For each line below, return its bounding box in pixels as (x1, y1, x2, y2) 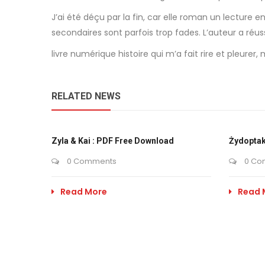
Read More (60, 186, 107, 198)
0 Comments (65, 156, 117, 167)
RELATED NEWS (51, 91, 121, 102)
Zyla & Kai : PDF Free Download (51, 136, 174, 146)
